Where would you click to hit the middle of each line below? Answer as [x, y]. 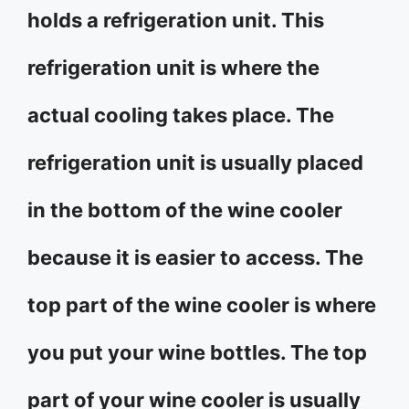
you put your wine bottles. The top [197, 352]
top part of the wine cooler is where [202, 305]
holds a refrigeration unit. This [176, 20]
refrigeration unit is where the [173, 68]
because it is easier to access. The [195, 257]
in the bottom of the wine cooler [185, 210]
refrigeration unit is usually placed [195, 163]
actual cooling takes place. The [181, 115]
